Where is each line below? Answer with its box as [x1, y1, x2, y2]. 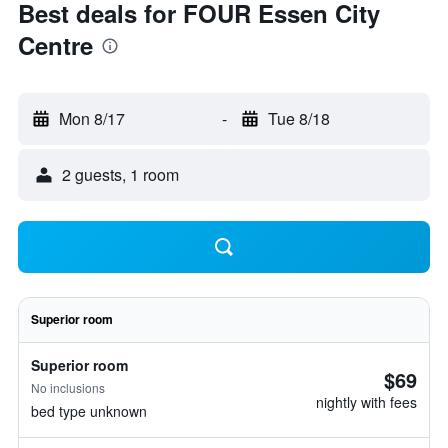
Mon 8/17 [59, 107, 125, 130]
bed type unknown [31, 401, 147, 421]
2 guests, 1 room [62, 163, 179, 186]
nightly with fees [316, 392, 417, 412]
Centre [18, 28, 93, 62]
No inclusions [31, 379, 105, 396]
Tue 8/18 [267, 107, 330, 130]
